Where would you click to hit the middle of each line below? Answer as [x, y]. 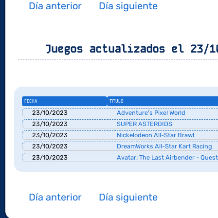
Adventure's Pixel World [151, 112]
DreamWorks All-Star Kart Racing [164, 146]
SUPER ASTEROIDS [144, 124]
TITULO [116, 101]
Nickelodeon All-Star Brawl [155, 135]
